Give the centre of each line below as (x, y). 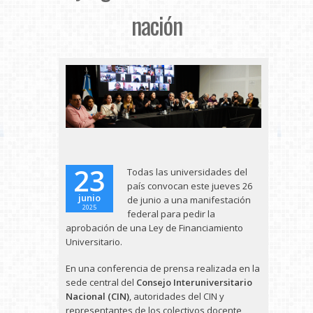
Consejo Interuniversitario (194, 282)
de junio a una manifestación (189, 200)
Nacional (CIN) (97, 296)
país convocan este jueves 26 (190, 186)
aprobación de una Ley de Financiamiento (154, 228)
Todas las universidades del (187, 172)
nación (156, 25)
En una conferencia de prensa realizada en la (163, 268)
